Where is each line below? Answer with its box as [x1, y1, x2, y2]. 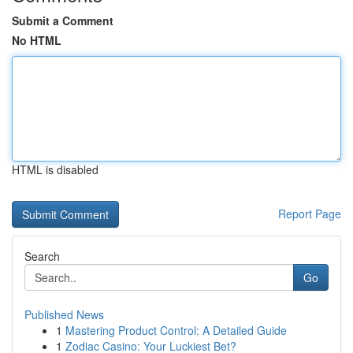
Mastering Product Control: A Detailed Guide [65, 322, 287, 338]
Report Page [278, 206, 341, 221]
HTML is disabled [12, 162, 98, 177]
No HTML [12, 32, 61, 48]
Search [24, 248, 60, 264]
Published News [24, 307, 104, 322]
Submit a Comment [12, 13, 113, 28]
